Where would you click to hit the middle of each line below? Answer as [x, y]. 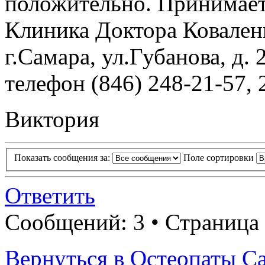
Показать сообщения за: [63, 158]
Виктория [52, 119]
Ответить [50, 196]
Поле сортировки [220, 158]
